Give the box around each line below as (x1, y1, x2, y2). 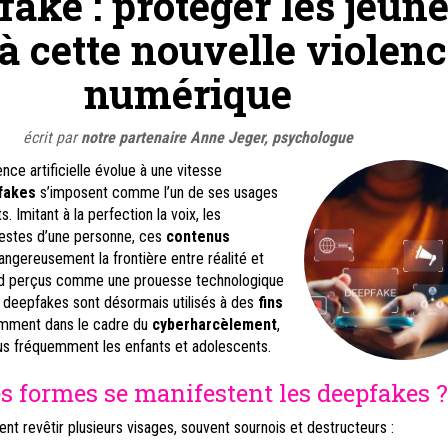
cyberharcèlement (151, 315, 277, 334)
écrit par (22, 128, 81, 147)
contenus (165, 227, 230, 246)
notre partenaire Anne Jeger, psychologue (80, 128, 353, 147)
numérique (83, 67, 292, 120)
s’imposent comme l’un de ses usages (35, 183, 278, 202)
